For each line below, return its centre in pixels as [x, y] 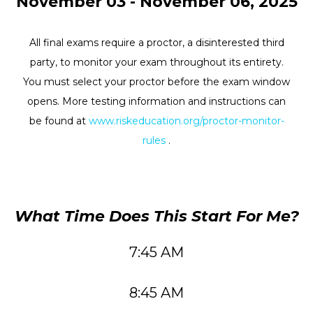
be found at [59, 121]
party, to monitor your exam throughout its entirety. [156, 62]
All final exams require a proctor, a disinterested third [156, 43]
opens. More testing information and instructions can [156, 101]
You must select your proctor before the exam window [156, 82]
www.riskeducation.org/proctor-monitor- [186, 121]
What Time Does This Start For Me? [156, 216]
